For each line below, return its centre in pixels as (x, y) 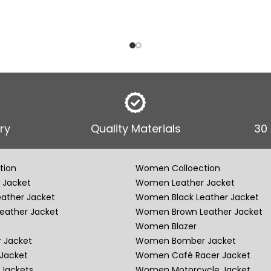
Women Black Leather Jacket (197, 198)
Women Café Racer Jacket (193, 256)
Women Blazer (166, 227)
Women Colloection (178, 168)
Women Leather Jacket (185, 183)
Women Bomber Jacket (185, 241)
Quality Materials (135, 129)
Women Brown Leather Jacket (199, 212)
